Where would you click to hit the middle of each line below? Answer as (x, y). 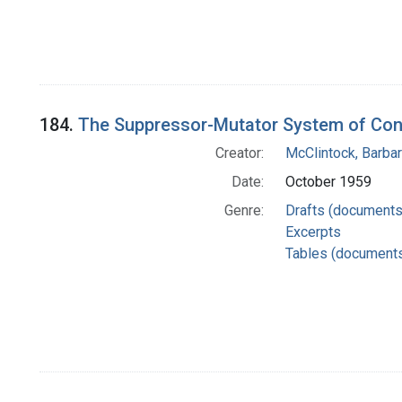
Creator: (239, 153)
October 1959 (328, 182)
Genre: (244, 211)
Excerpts (313, 232)
